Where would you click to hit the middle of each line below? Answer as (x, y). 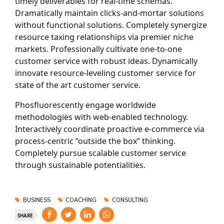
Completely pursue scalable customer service (100, 153)
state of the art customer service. (78, 85)
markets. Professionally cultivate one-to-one (98, 49)
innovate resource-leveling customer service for (105, 73)
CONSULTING (130, 200)
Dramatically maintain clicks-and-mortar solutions (109, 13)
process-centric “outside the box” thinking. (95, 141)
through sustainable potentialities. (80, 165)
